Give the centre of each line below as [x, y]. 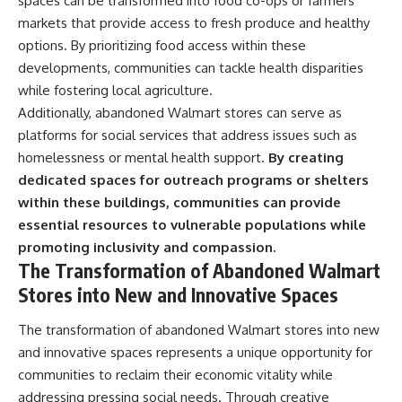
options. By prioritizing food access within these [162, 45]
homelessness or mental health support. [141, 157]
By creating [304, 157]
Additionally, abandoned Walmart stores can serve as [180, 112]
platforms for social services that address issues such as [188, 135]
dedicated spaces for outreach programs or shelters [193, 179]
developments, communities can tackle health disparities [191, 67]
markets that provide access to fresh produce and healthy [194, 22]
